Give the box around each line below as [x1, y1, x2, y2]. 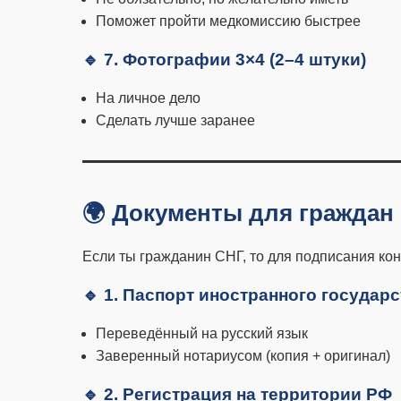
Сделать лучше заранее [96, 113, 255, 128]
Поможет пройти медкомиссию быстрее [96, 13, 361, 29]
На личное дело [96, 90, 200, 106]
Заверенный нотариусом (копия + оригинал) [96, 348, 390, 363]
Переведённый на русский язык [96, 326, 308, 341]
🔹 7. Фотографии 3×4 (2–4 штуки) [82, 50, 366, 69]
